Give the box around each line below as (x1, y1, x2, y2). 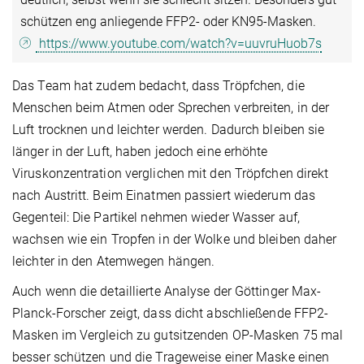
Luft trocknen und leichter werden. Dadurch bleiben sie (12, 122, 325, 138)
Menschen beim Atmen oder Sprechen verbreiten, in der (12, 100, 330, 116)
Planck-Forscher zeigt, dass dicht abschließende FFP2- (12, 305, 329, 322)
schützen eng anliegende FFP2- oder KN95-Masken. (20, 14, 316, 30)
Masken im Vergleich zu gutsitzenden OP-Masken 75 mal (12, 327, 344, 344)
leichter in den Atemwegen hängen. (12, 253, 215, 270)
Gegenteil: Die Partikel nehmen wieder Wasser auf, (12, 210, 300, 226)
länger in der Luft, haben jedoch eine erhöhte (12, 144, 268, 160)
